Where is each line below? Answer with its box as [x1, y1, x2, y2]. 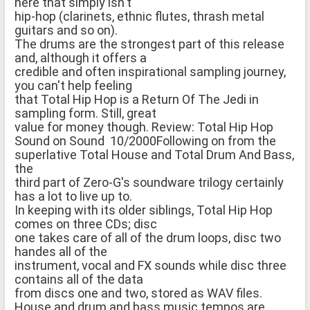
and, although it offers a [15, 50, 147, 65]
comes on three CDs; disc [15, 216, 157, 231]
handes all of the [15, 244, 107, 259]
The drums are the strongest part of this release [15, 36, 284, 51]
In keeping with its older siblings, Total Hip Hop [15, 202, 273, 217]
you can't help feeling [15, 77, 132, 93]
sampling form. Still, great [15, 105, 156, 120]
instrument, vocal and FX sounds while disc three [15, 257, 286, 273]
